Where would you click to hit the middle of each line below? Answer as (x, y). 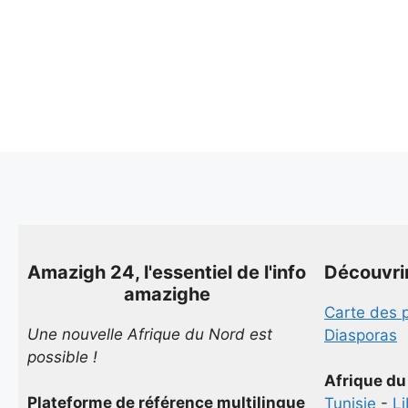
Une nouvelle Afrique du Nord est (150, 334)
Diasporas (361, 335)
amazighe (167, 294)
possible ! (62, 357)
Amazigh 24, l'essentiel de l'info (167, 272)
